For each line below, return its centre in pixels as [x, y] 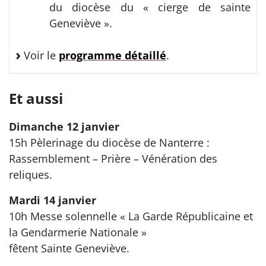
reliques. [31, 174]
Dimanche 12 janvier [64, 126]
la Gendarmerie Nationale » [78, 232]
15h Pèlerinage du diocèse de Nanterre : [109, 142]
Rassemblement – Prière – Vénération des [113, 158]
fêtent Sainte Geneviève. [69, 248]
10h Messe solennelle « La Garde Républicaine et [131, 216]
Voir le [40, 55]
